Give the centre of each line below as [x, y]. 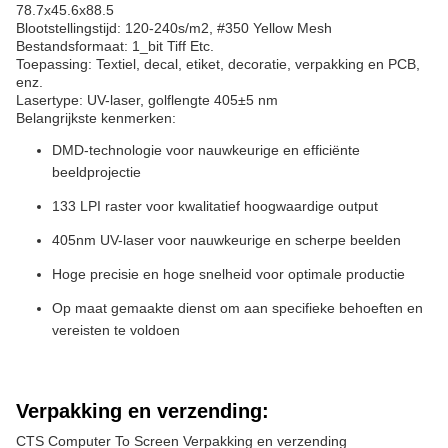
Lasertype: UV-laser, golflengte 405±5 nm [147, 100]
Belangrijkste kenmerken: [96, 118]
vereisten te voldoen [116, 330]
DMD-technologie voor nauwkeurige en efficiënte [206, 150]
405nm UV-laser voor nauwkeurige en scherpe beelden [226, 240]
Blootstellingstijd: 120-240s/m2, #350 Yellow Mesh [174, 28]
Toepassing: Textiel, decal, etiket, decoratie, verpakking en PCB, [218, 64]
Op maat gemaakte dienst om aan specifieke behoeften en [237, 308]
